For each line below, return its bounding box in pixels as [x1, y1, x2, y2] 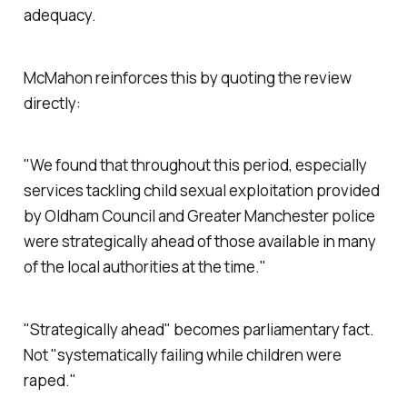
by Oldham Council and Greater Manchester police [23, 205, 375, 227]
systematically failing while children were [56, 344, 342, 366]
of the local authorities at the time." [23, 256, 266, 278]
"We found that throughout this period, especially [23, 154, 367, 176]
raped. [23, 370, 70, 392]
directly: [23, 92, 81, 114]
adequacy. [23, 4, 96, 25]
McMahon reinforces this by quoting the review [23, 66, 352, 88]
